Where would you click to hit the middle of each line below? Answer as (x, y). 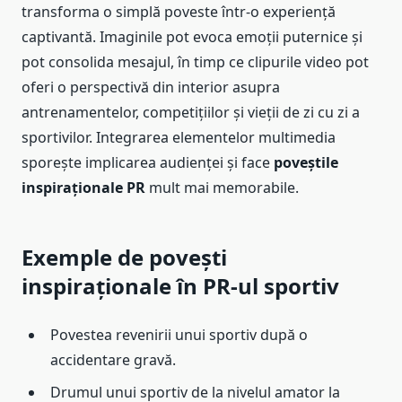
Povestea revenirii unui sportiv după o (179, 335)
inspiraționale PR (83, 188)
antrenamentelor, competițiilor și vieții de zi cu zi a (191, 113)
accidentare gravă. (113, 360)
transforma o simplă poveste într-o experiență (179, 12)
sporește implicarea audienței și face (148, 163)
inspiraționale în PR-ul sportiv (180, 286)
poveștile (306, 163)
